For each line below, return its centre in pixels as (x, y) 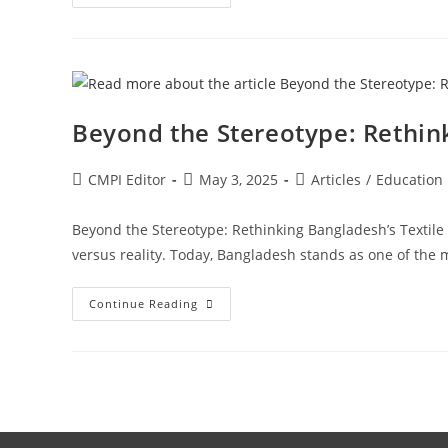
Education (409, 179)
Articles (336, 179)
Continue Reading (143, 303)
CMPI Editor (127, 179)
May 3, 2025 (238, 179)
